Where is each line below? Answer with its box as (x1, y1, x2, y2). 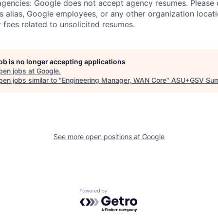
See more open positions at (54, 132, 142, 141)
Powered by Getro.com (79, 188, 165, 199)
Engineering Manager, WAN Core (62, 76, 166, 85)
